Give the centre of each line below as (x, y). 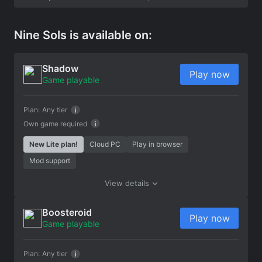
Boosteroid (67, 212)
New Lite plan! (54, 144)
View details (127, 183)
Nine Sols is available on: (83, 35)
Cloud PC (105, 144)
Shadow (60, 68)
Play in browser (157, 144)
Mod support (50, 160)
